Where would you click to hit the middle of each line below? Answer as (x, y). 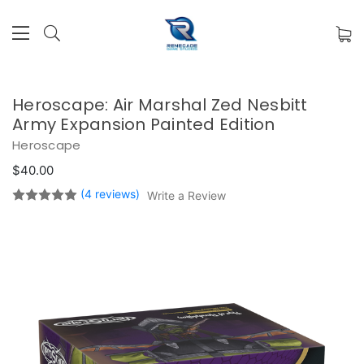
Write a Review (186, 195)
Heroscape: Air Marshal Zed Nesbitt (160, 105)
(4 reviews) (112, 193)
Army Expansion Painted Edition (144, 124)
